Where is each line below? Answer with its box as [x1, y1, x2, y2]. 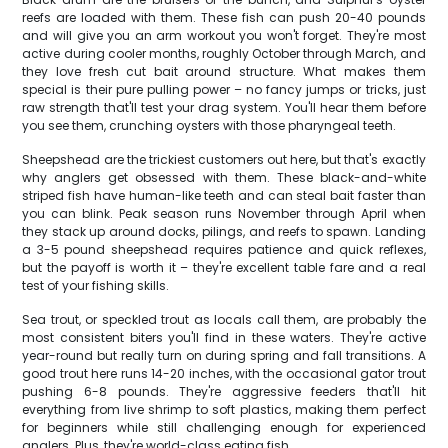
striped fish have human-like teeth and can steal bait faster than [22, 187, 426, 204]
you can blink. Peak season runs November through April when [22, 205, 426, 222]
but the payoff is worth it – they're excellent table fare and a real [22, 259, 426, 276]
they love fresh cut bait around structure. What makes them [22, 63, 426, 80]
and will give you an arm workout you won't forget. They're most [22, 27, 426, 44]
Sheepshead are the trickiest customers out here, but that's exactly [22, 151, 426, 168]
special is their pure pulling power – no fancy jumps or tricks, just [22, 81, 426, 98]
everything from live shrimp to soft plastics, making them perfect [22, 401, 426, 418]
